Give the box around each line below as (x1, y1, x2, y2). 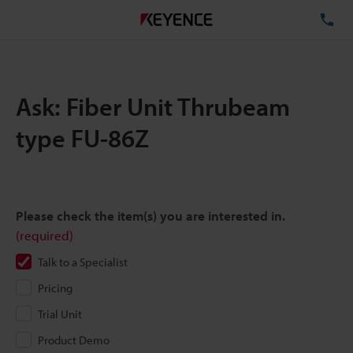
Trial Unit (38, 307, 82, 321)
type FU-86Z (16, 122, 149, 154)
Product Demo (38, 333, 110, 347)
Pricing (38, 281, 72, 295)
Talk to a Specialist (38, 255, 128, 269)
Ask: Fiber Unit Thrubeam (16, 91, 290, 122)
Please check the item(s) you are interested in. (16, 207, 285, 224)
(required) (16, 227, 73, 243)
